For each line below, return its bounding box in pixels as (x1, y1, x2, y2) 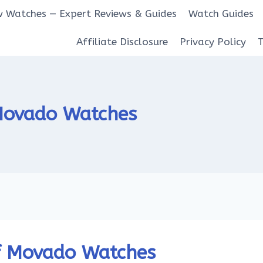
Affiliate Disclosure (76, 35, 168, 48)
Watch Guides (188, 8, 254, 20)
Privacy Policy (180, 35, 246, 48)
